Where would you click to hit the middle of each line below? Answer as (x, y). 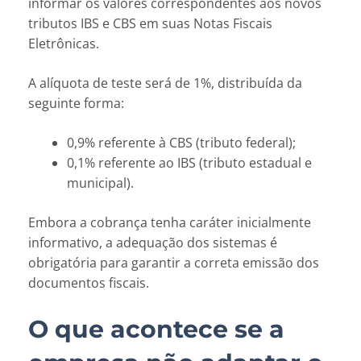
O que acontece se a (156, 329)
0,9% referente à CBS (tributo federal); (181, 142)
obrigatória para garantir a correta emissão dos (174, 262)
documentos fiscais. (89, 282)
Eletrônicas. (64, 43)
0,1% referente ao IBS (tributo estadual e (189, 162)
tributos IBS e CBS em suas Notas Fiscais (150, 23)
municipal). (100, 183)
